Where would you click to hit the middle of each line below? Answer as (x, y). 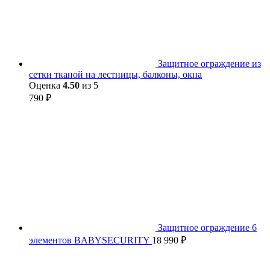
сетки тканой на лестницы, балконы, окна (115, 74)
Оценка (46, 85)
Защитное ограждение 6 (207, 227)
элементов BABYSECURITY (90, 240)
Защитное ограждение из (209, 63)
